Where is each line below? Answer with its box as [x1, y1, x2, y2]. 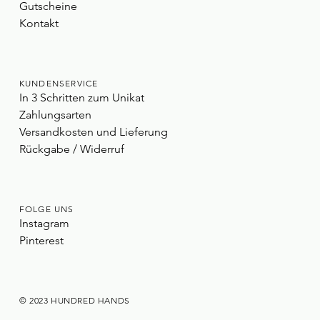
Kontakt [19, 16, 59, 31]
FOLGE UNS [19, 204, 74, 215]
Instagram [19, 216, 69, 231]
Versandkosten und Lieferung [19, 125, 168, 139]
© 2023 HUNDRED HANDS [19, 295, 130, 306]
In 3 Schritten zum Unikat [19, 91, 144, 105]
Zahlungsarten [19, 108, 91, 122]
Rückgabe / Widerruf [19, 142, 124, 156]
